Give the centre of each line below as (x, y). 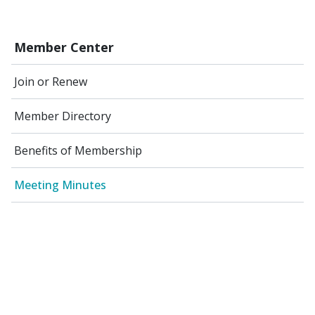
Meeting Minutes (60, 185)
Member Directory (63, 116)
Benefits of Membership (78, 151)
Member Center (64, 47)
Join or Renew (51, 82)
